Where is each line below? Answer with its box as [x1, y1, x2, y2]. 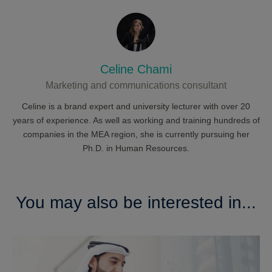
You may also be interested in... [16, 192, 256, 212]
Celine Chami [100, 62, 172, 76]
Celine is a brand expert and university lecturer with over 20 [22, 101, 250, 111]
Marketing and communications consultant [46, 80, 226, 90]
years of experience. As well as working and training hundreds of [12, 115, 260, 125]
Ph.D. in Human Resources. [83, 143, 189, 153]
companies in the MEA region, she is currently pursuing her [22, 129, 250, 139]
